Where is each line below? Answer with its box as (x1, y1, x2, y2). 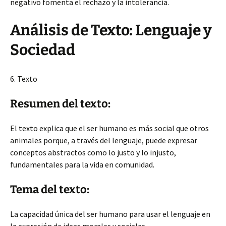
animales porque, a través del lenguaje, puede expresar (10, 135, 197, 145)
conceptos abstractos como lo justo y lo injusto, (10, 147, 176, 157)
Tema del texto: (10, 183, 89, 196)
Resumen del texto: (10, 97, 110, 110)
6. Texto (10, 74, 37, 84)
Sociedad (10, 41, 75, 59)
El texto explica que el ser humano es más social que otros (10, 123, 209, 133)
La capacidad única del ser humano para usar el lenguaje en (10, 209, 210, 219)
